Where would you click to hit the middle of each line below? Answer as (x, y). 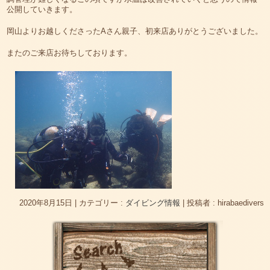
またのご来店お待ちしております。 (70, 53)
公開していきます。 (42, 9)
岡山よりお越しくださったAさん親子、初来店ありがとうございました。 (135, 31)
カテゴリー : (102, 203)
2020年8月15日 (46, 203)
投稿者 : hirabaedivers (225, 203)
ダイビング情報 (153, 203)
